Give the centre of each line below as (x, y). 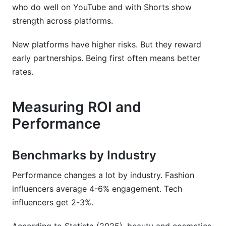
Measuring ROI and (77, 107)
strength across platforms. (63, 21)
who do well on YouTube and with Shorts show (102, 7)
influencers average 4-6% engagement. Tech (97, 189)
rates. (23, 72)
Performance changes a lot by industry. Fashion (103, 175)
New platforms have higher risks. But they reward (107, 44)
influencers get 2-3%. (53, 202)
